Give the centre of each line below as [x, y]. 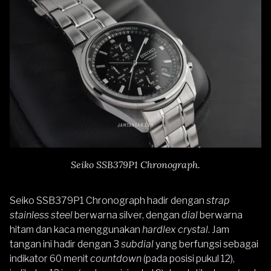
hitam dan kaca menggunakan [75, 229]
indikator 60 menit [50, 258]
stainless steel [41, 215]
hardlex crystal [174, 229]
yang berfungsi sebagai [207, 244]
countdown [117, 258]
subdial [138, 244]
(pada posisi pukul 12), [189, 258]
